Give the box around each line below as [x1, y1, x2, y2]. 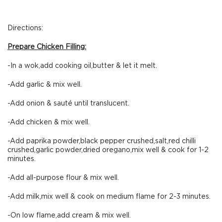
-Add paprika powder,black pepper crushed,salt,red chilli [7, 138, 196, 145]
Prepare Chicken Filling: [7, 44, 86, 51]
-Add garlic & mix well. [7, 81, 82, 88]
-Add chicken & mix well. [7, 119, 90, 126]
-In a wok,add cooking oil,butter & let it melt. [7, 62, 157, 69]
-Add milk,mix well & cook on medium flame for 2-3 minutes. [7, 193, 211, 200]
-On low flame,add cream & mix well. [7, 212, 131, 219]
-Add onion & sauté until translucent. [7, 100, 129, 107]
